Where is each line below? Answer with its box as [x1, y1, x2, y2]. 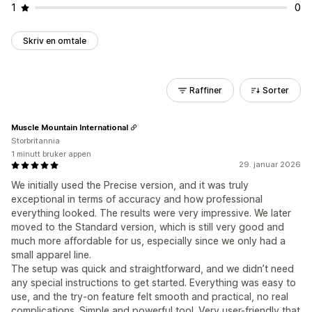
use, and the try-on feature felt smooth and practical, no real [11, 290, 288, 302]
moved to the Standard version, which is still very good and [11, 221, 284, 233]
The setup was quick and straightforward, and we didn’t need [11, 263, 294, 274]
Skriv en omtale [23, 36, 86, 46]
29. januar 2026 [239, 159, 301, 169]
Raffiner [189, 85, 222, 95]
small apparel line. [11, 249, 91, 260]
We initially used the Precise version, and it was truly [11, 179, 249, 191]
